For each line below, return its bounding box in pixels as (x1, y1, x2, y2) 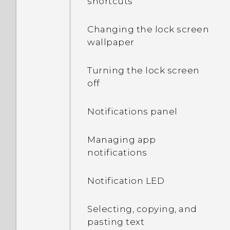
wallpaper (87, 37, 135, 47)
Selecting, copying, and (87, 204, 197, 214)
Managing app (87, 135, 156, 145)
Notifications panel (87, 106, 178, 117)
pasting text (87, 217, 144, 227)
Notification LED (87, 176, 164, 186)
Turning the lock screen (87, 65, 200, 75)
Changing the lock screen (87, 24, 209, 34)
